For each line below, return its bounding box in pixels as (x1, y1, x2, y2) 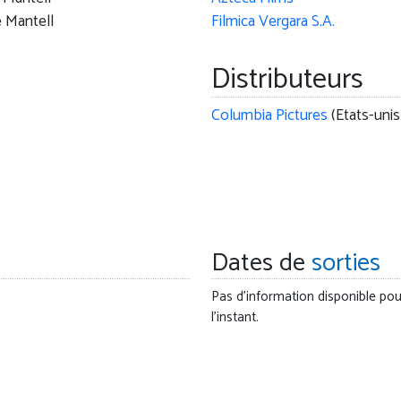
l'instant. (210, 306, 259, 329)
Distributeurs (210, 56, 363, 104)
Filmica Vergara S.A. (210, 9, 335, 36)
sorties (311, 243, 380, 285)
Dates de (210, 243, 311, 285)
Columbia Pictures (210, 103, 328, 130)
